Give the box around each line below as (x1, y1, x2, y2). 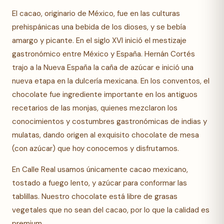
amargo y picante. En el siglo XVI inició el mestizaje (12, 35, 186, 45)
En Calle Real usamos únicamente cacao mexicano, (12, 164, 188, 174)
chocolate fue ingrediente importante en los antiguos (12, 89, 197, 99)
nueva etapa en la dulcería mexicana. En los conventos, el (12, 75, 209, 86)
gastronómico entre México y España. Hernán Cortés (12, 48, 195, 59)
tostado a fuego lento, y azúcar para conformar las (12, 177, 187, 188)
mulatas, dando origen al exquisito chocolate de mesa (12, 129, 199, 140)
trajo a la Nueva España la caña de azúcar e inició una (12, 62, 193, 72)
